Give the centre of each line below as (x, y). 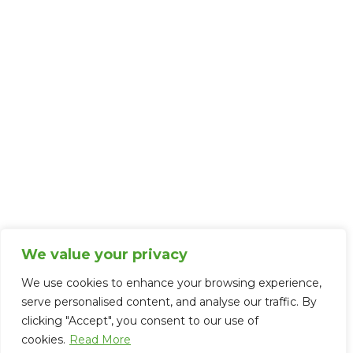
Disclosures (101, 56)
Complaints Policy (121, 26)
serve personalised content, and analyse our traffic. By (169, 302)
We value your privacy (104, 255)
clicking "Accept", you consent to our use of (140, 321)
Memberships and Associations (126, 238)
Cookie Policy (107, 86)
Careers (90, 146)
